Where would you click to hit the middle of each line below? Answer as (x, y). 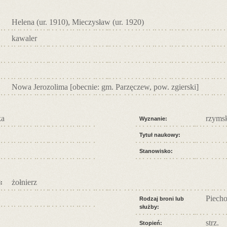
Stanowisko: (156, 151)
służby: (149, 206)
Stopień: (151, 223)
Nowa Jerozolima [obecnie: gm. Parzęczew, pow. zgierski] (105, 87)
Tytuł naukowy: (160, 135)
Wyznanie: (153, 118)
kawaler (24, 38)
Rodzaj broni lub (162, 198)
